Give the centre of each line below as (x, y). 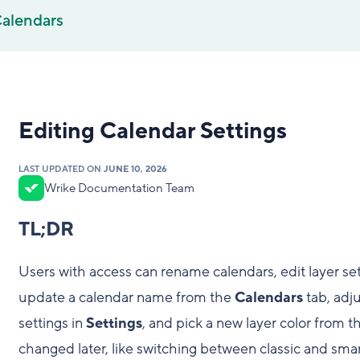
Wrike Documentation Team (119, 188)
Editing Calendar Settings (152, 131)
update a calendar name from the (126, 297)
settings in (52, 323)
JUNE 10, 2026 (135, 169)
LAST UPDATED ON (61, 169)
